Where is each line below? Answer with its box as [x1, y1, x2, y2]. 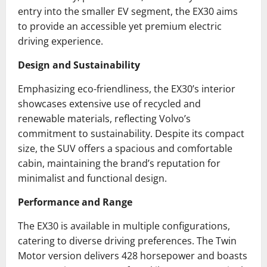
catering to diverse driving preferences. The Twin [18, 234, 237, 248]
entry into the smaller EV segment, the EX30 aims [18, 5, 238, 18]
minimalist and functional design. [18, 172, 167, 185]
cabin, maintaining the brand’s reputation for [18, 157, 221, 170]
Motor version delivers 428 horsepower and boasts [18, 249, 247, 263]
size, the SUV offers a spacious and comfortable [18, 142, 232, 156]
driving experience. [18, 35, 103, 48]
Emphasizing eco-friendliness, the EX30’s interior [18, 82, 235, 96]
